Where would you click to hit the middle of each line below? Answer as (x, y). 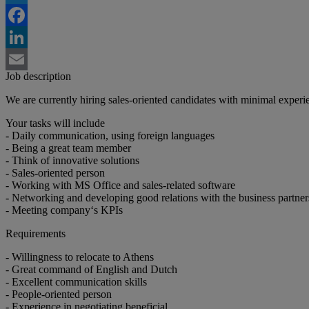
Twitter (21, 15)
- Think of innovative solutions (72, 161)
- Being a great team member (68, 148)
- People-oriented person (59, 295)
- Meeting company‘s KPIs (64, 210)
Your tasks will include (55, 123)
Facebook (27, 37)
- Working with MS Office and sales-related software (120, 186)
